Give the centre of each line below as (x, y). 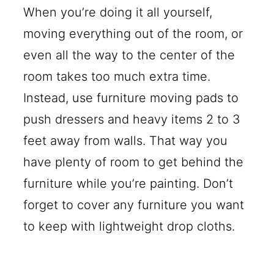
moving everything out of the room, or (133, 34)
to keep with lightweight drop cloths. (129, 227)
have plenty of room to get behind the (134, 162)
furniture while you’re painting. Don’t (128, 184)
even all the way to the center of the (129, 55)
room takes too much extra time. (117, 77)
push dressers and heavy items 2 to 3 (132, 120)
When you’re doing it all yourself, (118, 13)
